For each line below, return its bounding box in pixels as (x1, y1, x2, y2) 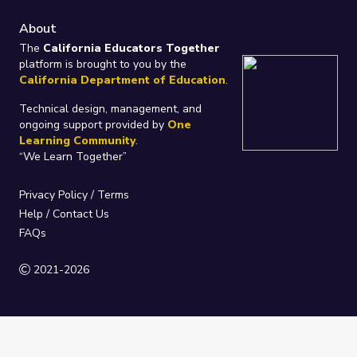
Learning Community (19, 132, 135, 148)
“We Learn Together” (19, 148, 127, 164)
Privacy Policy (19, 186, 88, 202)
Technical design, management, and (19, 100, 202, 116)
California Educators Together (43, 40, 220, 56)
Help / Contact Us (19, 206, 109, 222)
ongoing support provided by (19, 116, 167, 132)
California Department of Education (19, 72, 226, 88)
